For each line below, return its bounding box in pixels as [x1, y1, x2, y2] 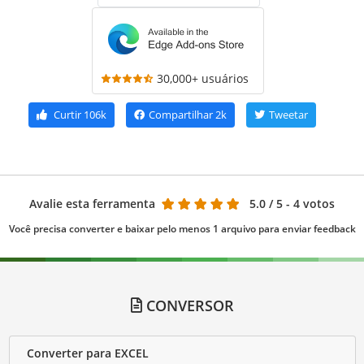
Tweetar [269, 106, 308, 122]
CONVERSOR [141, 295, 234, 315]
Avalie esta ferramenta [29, 195, 155, 211]
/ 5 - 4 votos [269, 195, 335, 211]
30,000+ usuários [156, 70, 249, 86]
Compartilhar [149, 106, 213, 122]
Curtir [54, 106, 81, 122]
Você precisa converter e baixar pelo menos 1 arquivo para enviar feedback [8, 221, 356, 236]
